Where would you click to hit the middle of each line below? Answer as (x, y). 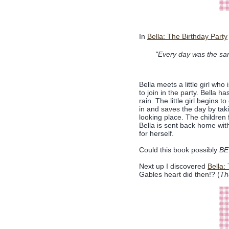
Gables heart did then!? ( (179, 175)
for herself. (156, 134)
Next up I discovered (173, 166)
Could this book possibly (179, 150)
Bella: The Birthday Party (187, 36)
